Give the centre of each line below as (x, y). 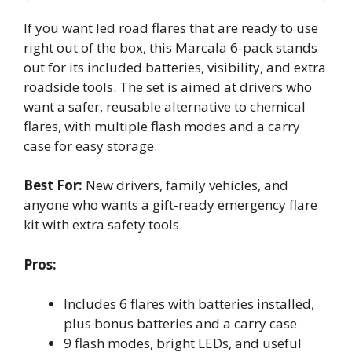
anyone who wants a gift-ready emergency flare (170, 205)
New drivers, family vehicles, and (185, 185)
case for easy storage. (90, 145)
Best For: (53, 185)
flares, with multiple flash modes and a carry (162, 126)
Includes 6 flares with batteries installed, (189, 304)
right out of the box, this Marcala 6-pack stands (170, 47)
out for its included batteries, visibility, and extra (175, 67)
